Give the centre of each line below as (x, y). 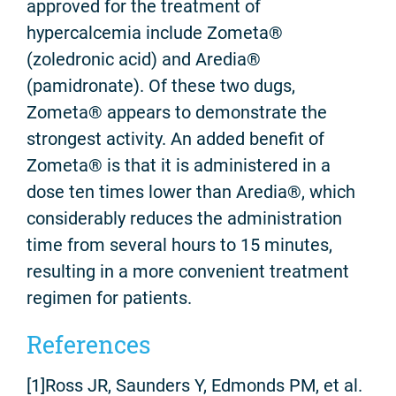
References (88, 345)
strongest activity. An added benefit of (175, 139)
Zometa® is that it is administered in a (179, 166)
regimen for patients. (109, 298)
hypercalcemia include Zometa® (155, 33)
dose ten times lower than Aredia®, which (191, 192)
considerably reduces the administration (184, 219)
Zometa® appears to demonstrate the (177, 113)
